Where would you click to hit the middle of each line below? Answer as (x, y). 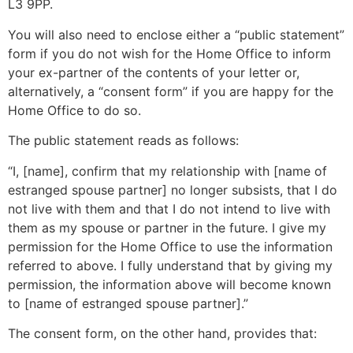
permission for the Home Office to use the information (170, 246)
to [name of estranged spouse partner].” (128, 303)
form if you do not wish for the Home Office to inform (169, 53)
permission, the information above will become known (169, 284)
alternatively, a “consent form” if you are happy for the (171, 91)
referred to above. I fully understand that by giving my (170, 265)
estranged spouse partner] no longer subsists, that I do (173, 190)
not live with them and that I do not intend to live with (169, 208)
